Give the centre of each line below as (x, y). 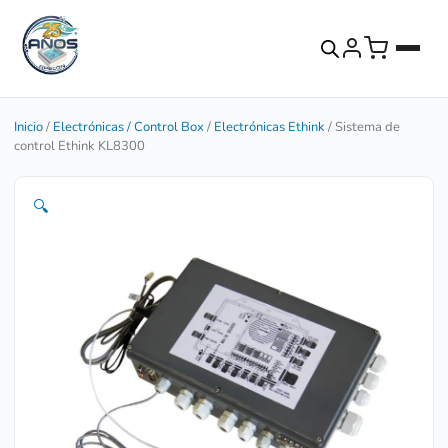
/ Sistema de (362, 126)
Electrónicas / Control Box (128, 126)
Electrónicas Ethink (269, 126)
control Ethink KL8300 (79, 145)
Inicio (28, 126)
